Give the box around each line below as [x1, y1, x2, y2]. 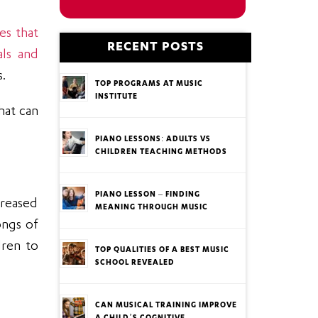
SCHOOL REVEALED [94, 258, 175, 268]
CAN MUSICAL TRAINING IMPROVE [94, 301, 237, 310]
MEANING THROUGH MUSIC [94, 203, 208, 212]
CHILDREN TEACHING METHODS [94, 148, 227, 157]
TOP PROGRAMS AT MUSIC [94, 79, 203, 89]
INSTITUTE [94, 92, 138, 102]
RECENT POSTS [106, 40, 204, 55]
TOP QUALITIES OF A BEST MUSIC [94, 246, 229, 255]
